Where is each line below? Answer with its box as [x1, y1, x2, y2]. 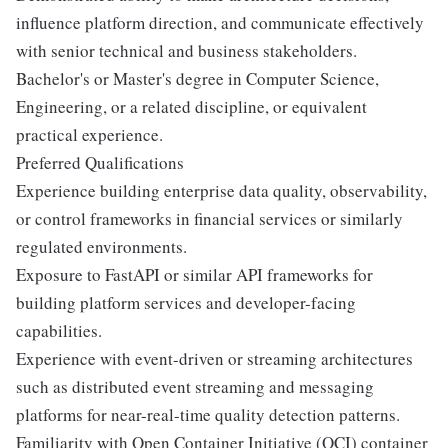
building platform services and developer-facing [16, 291, 356, 315]
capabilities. [16, 319, 102, 343]
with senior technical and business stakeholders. [16, 39, 357, 63]
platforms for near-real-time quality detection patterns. [16, 403, 400, 427]
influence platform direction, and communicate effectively [16, 11, 424, 35]
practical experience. [16, 123, 163, 147]
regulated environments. [16, 235, 187, 259]
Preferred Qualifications [16, 151, 184, 175]
